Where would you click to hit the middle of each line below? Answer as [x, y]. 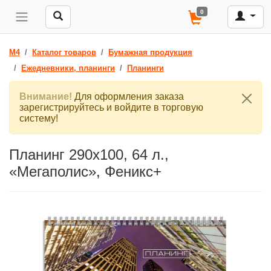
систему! [39, 118]
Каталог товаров [64, 52]
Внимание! [46, 96]
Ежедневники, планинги [68, 68]
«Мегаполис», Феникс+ [85, 171]
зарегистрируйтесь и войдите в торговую [111, 107]
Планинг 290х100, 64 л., [89, 155]
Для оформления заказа [128, 96]
